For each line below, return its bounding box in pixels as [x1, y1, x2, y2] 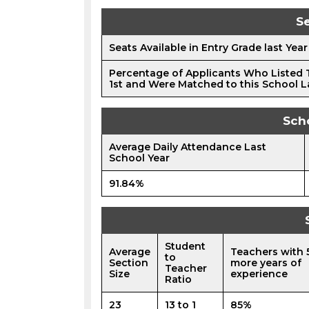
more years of [230, 257, 301, 270]
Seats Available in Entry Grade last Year [109, 41, 308, 54]
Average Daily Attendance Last [109, 141, 266, 154]
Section [109, 257, 148, 270]
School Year [109, 152, 170, 165]
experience [230, 268, 288, 281]
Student [165, 240, 206, 253]
